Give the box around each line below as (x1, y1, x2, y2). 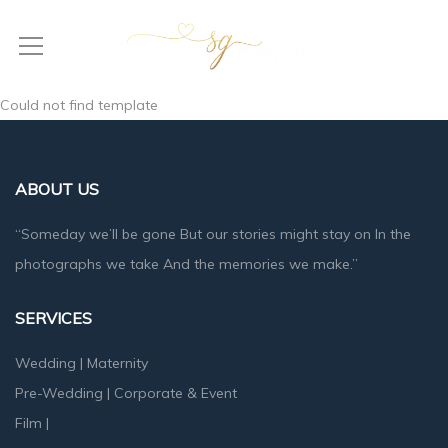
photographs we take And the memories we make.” (15, 255, 358, 273)
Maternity (87, 354, 148, 372)
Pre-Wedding (15, 384, 103, 402)
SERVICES (15, 308, 92, 328)
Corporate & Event (114, 384, 237, 402)
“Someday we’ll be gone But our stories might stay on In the (15, 225, 411, 243)
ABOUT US (15, 179, 99, 199)
